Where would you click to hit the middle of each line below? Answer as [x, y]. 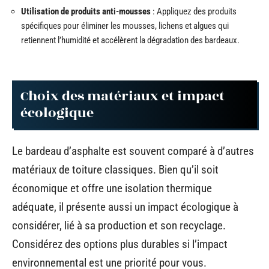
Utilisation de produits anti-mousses [86, 11]
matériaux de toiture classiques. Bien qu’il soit [115, 170]
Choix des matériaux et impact [122, 96]
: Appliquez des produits [194, 11]
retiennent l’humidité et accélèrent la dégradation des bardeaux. [130, 40]
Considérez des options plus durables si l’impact [120, 244]
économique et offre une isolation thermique [112, 188]
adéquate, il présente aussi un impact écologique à [125, 207]
